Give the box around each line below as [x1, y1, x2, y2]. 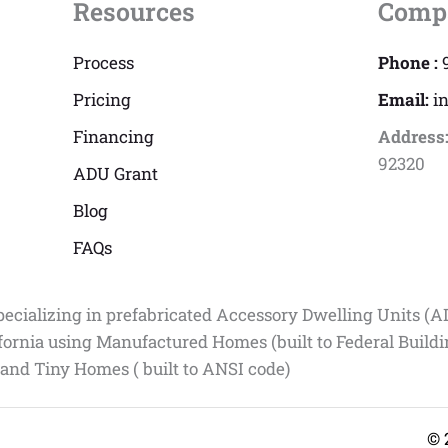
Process [72, 50, 134, 74]
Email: [377, 87, 433, 111]
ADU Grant [72, 161, 158, 185]
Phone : [377, 50, 442, 74]
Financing [72, 124, 154, 148]
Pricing [72, 87, 131, 111]
